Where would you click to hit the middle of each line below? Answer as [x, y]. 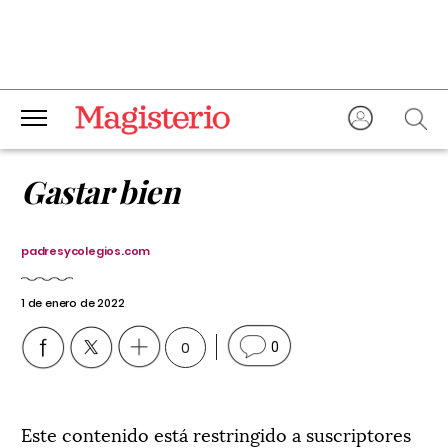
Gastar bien [100, 191]
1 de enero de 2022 [73, 303]
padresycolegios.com [86, 251]
